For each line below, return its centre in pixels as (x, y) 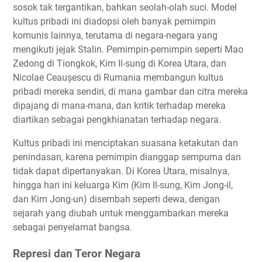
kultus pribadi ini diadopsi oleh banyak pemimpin (114, 21)
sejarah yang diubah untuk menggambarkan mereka (121, 213)
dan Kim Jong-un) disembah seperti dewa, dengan (116, 199)
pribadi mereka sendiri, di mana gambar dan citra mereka (130, 91)
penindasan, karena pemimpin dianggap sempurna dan (127, 157)
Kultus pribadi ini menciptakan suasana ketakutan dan (125, 143)
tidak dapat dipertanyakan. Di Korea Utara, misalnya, (121, 171)
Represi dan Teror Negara (77, 254)
